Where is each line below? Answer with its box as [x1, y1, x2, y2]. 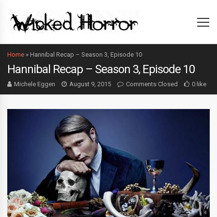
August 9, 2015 [69, 80, 111, 88]
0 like [192, 80, 206, 88]
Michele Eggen [14, 80, 55, 88]
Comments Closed [126, 80, 178, 88]
